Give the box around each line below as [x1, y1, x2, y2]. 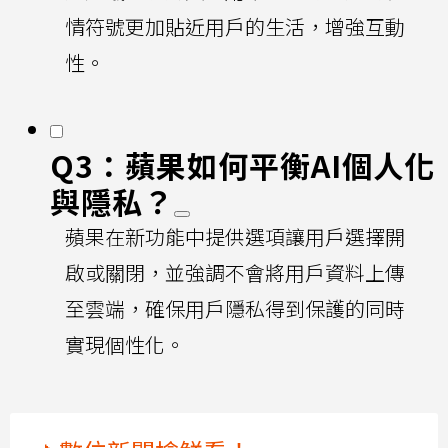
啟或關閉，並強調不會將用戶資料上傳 [65, 257, 405, 287]
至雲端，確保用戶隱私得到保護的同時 [65, 293, 405, 323]
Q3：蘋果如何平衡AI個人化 [50, 142, 435, 187]
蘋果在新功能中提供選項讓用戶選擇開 [65, 221, 405, 251]
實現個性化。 [65, 329, 185, 359]
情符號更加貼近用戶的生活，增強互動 [65, 11, 405, 41]
